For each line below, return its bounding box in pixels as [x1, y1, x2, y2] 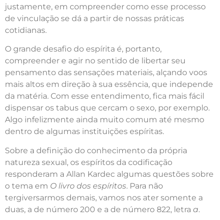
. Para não [126, 181, 163, 191]
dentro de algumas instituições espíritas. [5, 127, 164, 137]
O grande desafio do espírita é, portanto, [5, 44, 162, 54]
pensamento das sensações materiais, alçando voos [5, 68, 207, 78]
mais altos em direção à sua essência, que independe [5, 80, 213, 89]
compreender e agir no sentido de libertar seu [5, 56, 186, 66]
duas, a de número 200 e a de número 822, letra [5, 204, 193, 214]
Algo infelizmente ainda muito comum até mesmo [5, 115, 204, 125]
